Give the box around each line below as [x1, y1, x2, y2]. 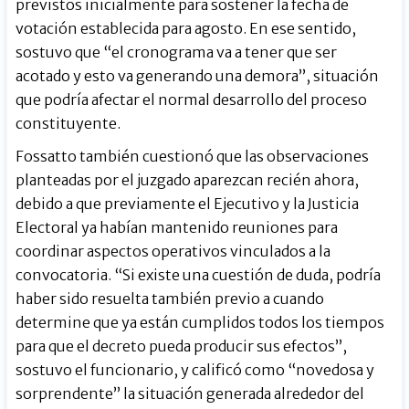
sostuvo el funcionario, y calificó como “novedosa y [16, 361, 375, 380]
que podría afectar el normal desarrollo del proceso [16, 90, 368, 110]
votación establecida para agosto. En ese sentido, [16, 19, 357, 38]
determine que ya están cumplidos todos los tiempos [16, 313, 385, 332]
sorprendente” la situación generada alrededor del [16, 384, 365, 404]
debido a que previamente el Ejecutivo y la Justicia [16, 194, 360, 214]
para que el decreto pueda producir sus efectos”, [16, 337, 348, 356]
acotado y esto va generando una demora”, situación [16, 67, 380, 86]
